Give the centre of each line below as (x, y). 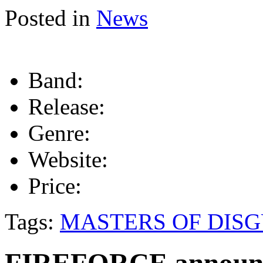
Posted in (48, 18)
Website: (68, 159)
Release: (67, 106)
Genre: (59, 133)
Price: (55, 186)
